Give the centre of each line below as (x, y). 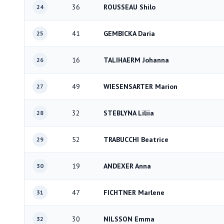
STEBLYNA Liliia (129, 113)
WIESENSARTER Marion (140, 86)
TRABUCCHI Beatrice (136, 139)
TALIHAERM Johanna (136, 60)
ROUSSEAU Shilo (129, 7)
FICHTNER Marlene (134, 192)
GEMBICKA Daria (129, 33)
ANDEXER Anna (127, 166)
